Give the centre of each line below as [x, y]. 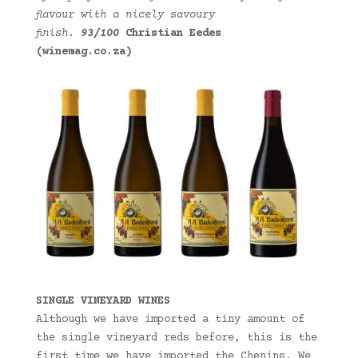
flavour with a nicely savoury [125, 16]
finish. [58, 34]
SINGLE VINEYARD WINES [103, 302]
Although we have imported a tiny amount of [170, 320]
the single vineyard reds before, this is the [176, 338]
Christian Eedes [173, 34]
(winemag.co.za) [84, 52]
